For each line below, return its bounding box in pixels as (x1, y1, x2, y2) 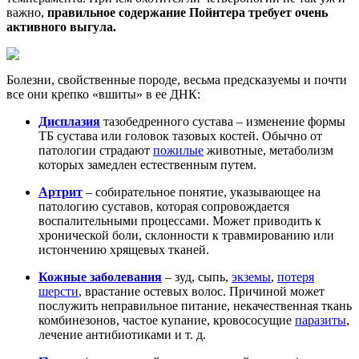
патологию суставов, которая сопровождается (38, 199, 289, 213)
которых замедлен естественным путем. (38, 157, 256, 171)
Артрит (38, 184, 83, 199)
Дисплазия (38, 114, 100, 128)
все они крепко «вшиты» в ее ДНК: (6, 87, 200, 101)
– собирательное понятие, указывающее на (83, 184, 321, 199)
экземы (232, 269, 271, 284)
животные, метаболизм (204, 143, 333, 157)
